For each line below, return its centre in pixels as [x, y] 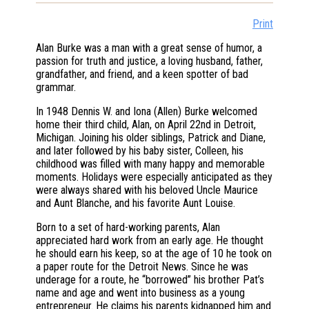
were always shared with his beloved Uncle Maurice [147, 190]
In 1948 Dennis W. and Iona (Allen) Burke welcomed [147, 112]
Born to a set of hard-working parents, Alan [128, 228]
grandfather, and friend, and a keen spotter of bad [142, 74]
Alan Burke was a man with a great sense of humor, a [149, 48]
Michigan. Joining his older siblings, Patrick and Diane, [151, 138]
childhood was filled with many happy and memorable [150, 164]
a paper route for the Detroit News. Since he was [142, 267]
